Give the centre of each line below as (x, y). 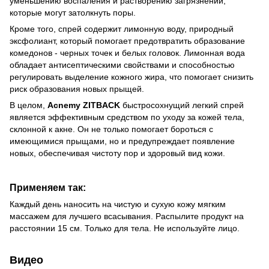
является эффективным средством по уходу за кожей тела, (127, 117)
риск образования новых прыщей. (77, 89)
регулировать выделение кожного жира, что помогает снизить (131, 77)
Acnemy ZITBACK (84, 105)
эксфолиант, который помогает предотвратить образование (127, 41)
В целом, (29, 105)
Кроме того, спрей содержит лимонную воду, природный (122, 29)
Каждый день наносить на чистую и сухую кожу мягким (118, 204)
